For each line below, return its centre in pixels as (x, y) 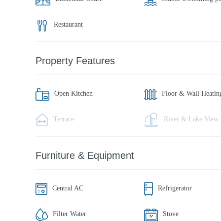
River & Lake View (191, 119)
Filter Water (70, 214)
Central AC (68, 188)
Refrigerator (175, 188)
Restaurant (68, 24)
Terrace (64, 119)
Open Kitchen (74, 93)
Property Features (75, 61)
